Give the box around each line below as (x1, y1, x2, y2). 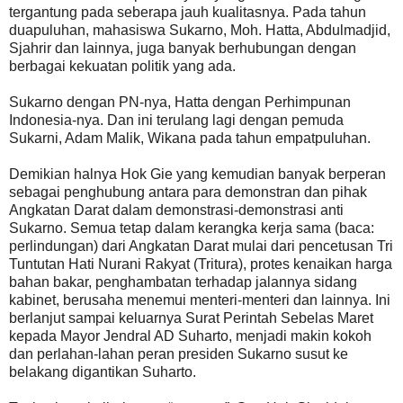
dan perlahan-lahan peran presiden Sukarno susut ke (9, 345, 348, 362)
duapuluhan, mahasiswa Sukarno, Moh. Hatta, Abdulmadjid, (9, 22, 390, 38)
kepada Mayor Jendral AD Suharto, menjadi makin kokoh (9, 327, 372, 344)
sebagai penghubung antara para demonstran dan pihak (9, 184, 367, 200)
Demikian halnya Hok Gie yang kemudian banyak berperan (9, 166, 386, 182)
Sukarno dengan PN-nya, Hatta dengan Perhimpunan (9, 94, 351, 110)
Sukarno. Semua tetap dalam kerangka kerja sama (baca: (9, 219, 374, 236)
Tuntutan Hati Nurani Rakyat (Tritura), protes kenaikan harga (9, 255, 392, 272)
